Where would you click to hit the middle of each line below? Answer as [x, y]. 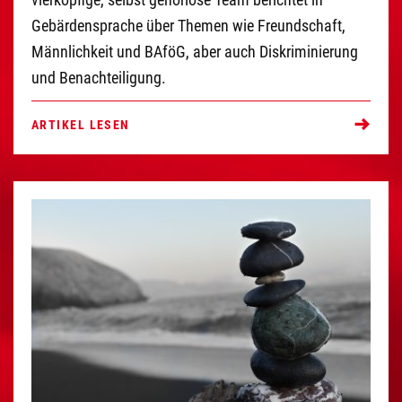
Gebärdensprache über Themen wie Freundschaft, [188, 25]
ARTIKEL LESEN [81, 126]
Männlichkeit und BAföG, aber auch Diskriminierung [195, 51]
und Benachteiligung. [100, 77]
